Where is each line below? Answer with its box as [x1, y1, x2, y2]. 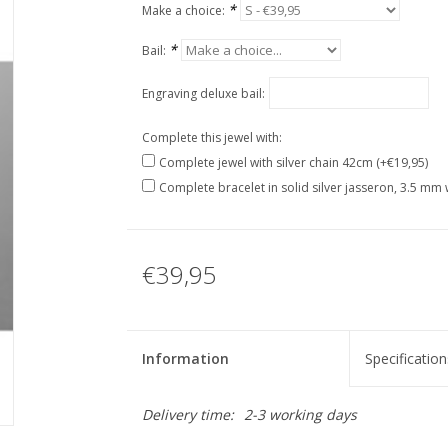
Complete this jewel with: [141, 129, 282, 146]
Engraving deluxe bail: [141, 85, 265, 102]
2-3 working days [243, 405, 357, 424]
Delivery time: [141, 405, 234, 424]
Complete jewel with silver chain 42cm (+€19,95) [158, 154, 428, 171]
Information [141, 349, 229, 368]
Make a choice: [141, 2, 228, 19]
